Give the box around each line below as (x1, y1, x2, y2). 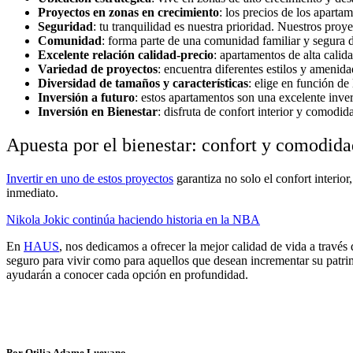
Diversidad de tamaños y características (38, 76, 248, 90)
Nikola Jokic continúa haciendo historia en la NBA (6, 212, 260, 226)
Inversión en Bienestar (38, 105, 158, 118)
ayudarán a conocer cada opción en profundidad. (6, 267, 248, 281)
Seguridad (38, 20, 93, 33)
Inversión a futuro (38, 91, 135, 104)
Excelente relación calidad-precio (38, 48, 214, 61)
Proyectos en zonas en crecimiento (38, 6, 219, 19)
